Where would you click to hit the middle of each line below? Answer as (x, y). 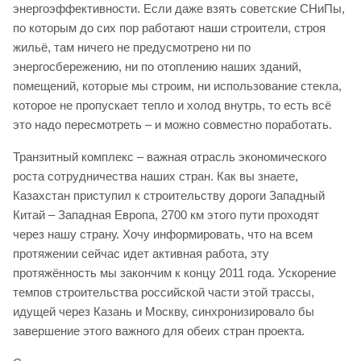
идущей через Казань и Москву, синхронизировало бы (164, 311)
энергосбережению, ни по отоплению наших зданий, (157, 66)
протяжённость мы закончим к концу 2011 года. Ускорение (174, 272)
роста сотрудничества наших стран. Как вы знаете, (156, 176)
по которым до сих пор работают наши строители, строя (169, 27)
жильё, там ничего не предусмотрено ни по (132, 47)
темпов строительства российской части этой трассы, (164, 292)
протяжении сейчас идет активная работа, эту (141, 253)
